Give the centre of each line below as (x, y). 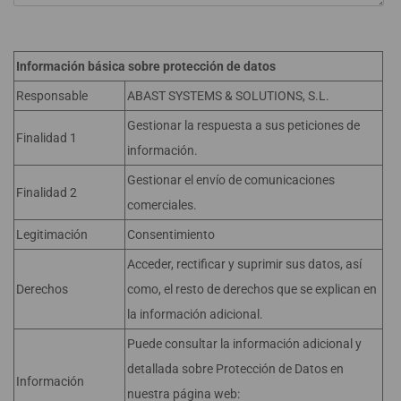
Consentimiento (171, 234)
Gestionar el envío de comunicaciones (231, 179)
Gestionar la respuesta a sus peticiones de (243, 125)
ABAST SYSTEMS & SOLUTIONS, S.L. (228, 95)
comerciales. (162, 205)
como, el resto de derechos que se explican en (252, 289)
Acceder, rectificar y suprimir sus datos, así (244, 264)
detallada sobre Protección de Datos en (235, 368)
